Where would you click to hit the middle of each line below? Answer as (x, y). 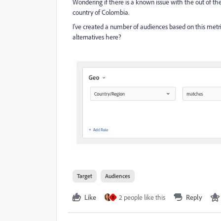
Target (85, 176)
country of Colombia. (102, 12)
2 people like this (142, 197)
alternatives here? (97, 37)
